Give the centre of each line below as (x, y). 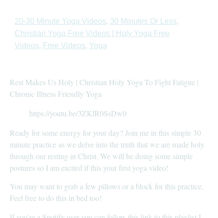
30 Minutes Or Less (143, 21)
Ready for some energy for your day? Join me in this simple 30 (105, 132)
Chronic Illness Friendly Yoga (56, 93)
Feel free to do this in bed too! (56, 198)
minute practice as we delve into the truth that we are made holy (107, 144)
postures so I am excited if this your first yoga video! (89, 167)
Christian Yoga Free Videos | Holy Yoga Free (92, 33)
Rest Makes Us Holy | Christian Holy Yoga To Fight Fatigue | (104, 82)
